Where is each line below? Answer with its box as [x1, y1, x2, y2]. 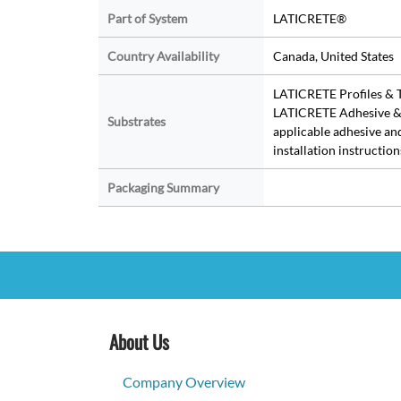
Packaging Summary [107, 180, 219, 196]
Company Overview [123, 373, 245, 391]
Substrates [107, 114, 166, 130]
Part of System [107, 11, 188, 27]
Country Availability [107, 48, 219, 64]
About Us [109, 328, 169, 356]
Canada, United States [272, 48, 394, 64]
